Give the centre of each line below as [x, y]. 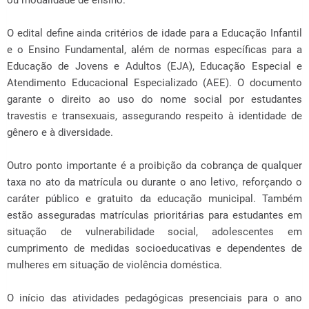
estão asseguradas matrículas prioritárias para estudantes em [154, 215]
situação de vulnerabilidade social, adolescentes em [154, 232]
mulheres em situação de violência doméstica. [114, 265]
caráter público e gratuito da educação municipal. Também [154, 199]
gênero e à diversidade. [60, 132]
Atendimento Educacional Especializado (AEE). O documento [154, 83]
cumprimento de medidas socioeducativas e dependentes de [154, 248]
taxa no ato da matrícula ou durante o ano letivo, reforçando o [154, 182]
